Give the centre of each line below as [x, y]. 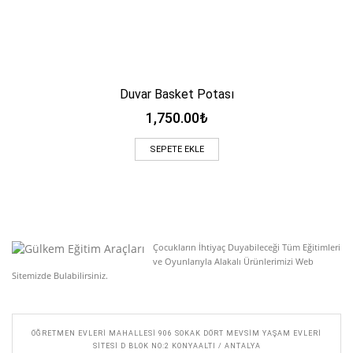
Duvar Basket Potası [176, 94]
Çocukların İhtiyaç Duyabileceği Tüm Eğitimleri [247, 247]
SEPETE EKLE [176, 149]
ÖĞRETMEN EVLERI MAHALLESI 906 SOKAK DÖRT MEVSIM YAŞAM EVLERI [176, 333]
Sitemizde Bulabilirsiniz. [60, 275]
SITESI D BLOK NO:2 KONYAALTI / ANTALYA [176, 346]
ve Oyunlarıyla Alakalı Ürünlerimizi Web [233, 261]
